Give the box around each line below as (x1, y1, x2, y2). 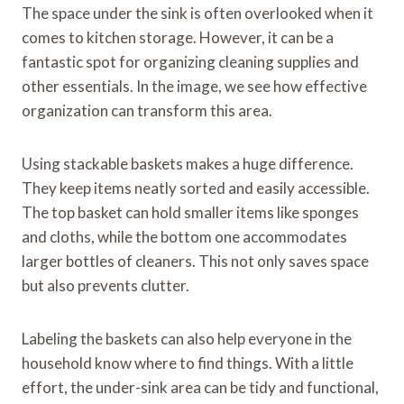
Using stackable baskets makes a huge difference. (22, 154, 353, 174)
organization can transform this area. (22, 101, 272, 121)
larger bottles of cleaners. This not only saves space (22, 252, 369, 271)
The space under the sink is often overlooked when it (22, 4, 373, 23)
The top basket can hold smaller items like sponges (22, 203, 359, 223)
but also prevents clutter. (22, 276, 189, 296)
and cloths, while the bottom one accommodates (22, 227, 347, 247)
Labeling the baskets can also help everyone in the (22, 329, 352, 349)
